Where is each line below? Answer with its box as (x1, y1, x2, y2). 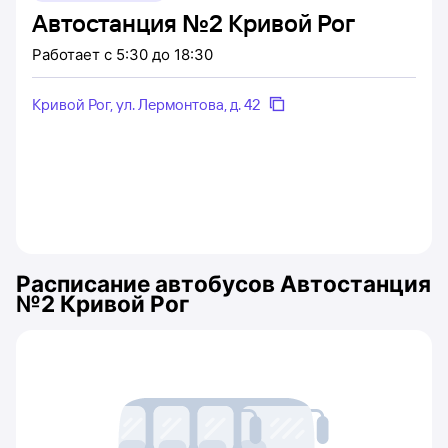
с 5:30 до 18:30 (104, 45, 213, 64)
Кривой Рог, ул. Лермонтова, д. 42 (32, 94, 261, 114)
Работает (32, 45, 104, 64)
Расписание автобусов (16, 270, 280, 297)
